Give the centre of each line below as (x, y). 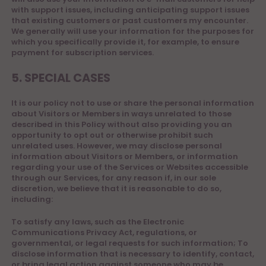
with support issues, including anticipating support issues (130, 10)
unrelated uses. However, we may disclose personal (117, 146)
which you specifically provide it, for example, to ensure (125, 42)
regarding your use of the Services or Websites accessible (130, 167)
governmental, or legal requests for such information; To (130, 243)
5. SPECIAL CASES (61, 78)
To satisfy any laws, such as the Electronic (98, 222)
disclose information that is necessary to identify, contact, (133, 254)
